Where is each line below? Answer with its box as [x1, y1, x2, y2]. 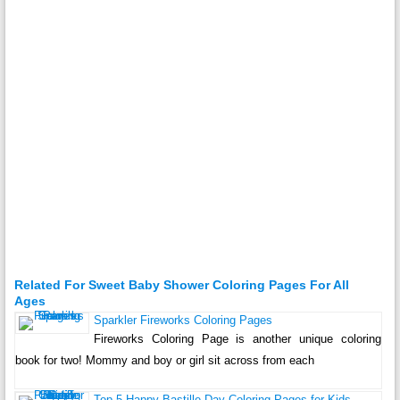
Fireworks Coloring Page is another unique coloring [93, 332, 382, 346]
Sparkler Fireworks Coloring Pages [93, 313, 272, 328]
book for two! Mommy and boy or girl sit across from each [14, 354, 314, 368]
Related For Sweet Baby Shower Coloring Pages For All [13, 278, 349, 293]
